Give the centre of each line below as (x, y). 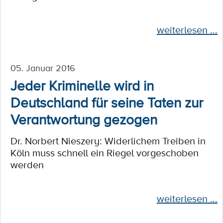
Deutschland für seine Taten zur (107, 102)
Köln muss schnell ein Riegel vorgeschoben (105, 153)
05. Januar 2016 (43, 68)
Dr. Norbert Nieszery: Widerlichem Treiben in (108, 141)
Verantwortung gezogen (84, 119)
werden (27, 165)
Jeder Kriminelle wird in (82, 85)
